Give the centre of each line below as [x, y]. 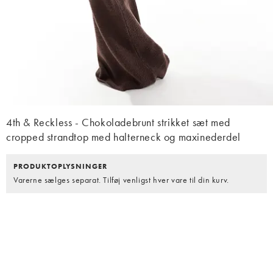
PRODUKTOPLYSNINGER [60, 167]
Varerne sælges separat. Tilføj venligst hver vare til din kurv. [121, 180]
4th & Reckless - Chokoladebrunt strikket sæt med [118, 122]
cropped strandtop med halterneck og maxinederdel [123, 137]
